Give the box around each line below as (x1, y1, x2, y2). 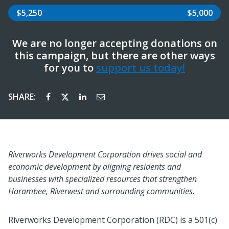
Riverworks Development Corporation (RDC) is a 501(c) (8, 214, 217, 225)
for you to (44, 60, 96, 75)
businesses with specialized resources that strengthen (8, 173, 197, 185)
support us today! (96, 60, 185, 75)
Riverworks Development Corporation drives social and (8, 148, 202, 160)
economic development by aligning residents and (8, 161, 181, 172)
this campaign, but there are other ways (14, 48, 215, 62)
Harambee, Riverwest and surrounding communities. (8, 185, 195, 197)
